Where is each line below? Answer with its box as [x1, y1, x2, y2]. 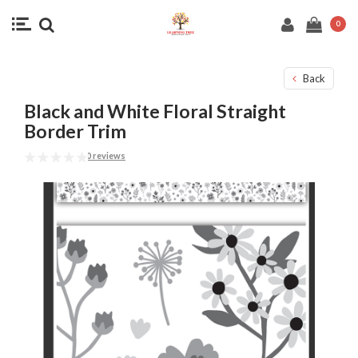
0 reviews [86, 150, 125, 161]
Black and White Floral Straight [24, 100, 286, 122]
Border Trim [24, 120, 126, 142]
